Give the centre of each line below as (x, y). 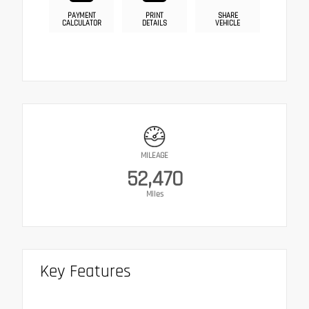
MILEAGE (154, 156)
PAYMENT (81, 16)
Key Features (86, 272)
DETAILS (154, 24)
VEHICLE (228, 24)
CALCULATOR (81, 24)
